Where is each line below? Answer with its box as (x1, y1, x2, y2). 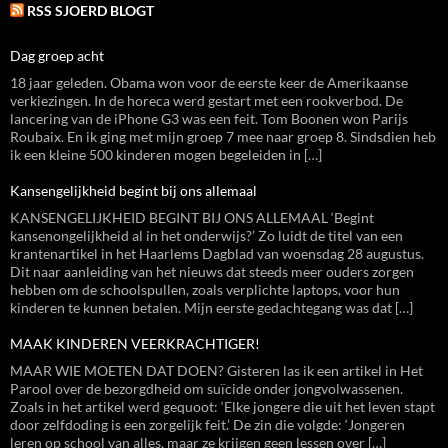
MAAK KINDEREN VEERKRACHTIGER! (10, 335, 260, 352)
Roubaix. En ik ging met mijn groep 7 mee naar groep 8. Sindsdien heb (10, 128, 436, 145)
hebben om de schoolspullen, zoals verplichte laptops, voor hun (10, 281, 400, 298)
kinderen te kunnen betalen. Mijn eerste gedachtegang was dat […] (10, 299, 413, 316)
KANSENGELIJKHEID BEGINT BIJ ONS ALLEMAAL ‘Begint (10, 209, 374, 226)
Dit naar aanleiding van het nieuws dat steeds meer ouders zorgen (10, 263, 414, 280)
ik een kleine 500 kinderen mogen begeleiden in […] (10, 146, 322, 163)
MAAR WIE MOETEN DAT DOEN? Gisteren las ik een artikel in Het (10, 362, 423, 379)
